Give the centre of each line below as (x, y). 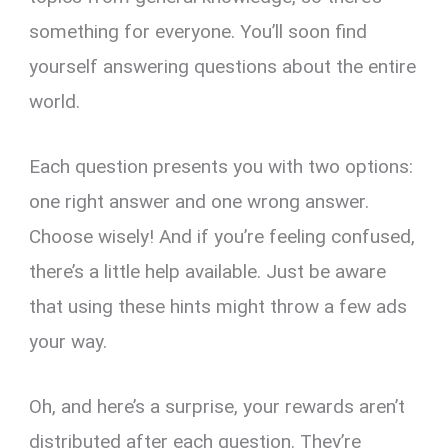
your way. (68, 342)
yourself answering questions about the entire (223, 66)
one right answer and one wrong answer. (199, 202)
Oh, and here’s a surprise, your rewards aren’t (217, 407)
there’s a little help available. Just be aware (208, 272)
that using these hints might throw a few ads (218, 307)
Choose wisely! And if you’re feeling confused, (222, 237)
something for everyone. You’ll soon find (198, 31)
